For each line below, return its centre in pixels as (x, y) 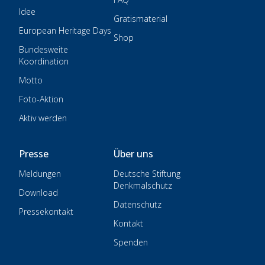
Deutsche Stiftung (147, 173)
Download (38, 192)
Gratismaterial (140, 18)
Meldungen (40, 173)
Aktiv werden (43, 118)
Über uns (133, 153)
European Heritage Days (65, 30)
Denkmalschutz (143, 185)
